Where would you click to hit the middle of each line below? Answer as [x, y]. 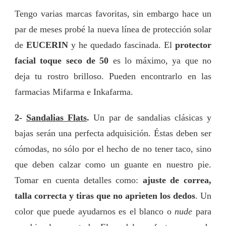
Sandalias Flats [57, 117]
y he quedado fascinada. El [120, 45]
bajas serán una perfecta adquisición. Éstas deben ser [113, 133]
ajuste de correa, [177, 180]
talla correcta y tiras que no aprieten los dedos [105, 195]
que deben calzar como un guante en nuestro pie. [113, 164]
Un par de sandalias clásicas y [152, 117]
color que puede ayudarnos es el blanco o [95, 211]
